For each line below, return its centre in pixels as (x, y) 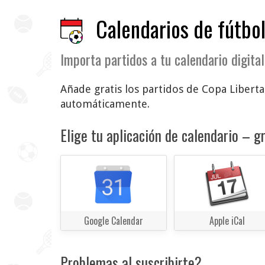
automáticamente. (105, 104)
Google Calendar (114, 221)
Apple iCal (227, 221)
